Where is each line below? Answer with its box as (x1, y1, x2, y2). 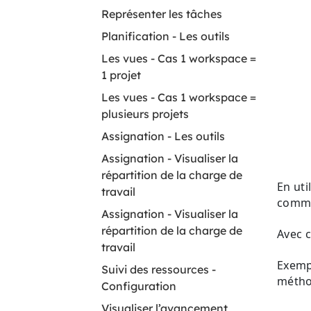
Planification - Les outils (101, 29, 230, 43)
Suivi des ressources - (101, 262, 216, 276)
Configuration (101, 279, 176, 293)
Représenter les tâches (101, 7, 222, 21)
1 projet (101, 68, 141, 82)
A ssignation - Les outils (101, 129, 225, 143)
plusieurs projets (101, 107, 189, 121)
